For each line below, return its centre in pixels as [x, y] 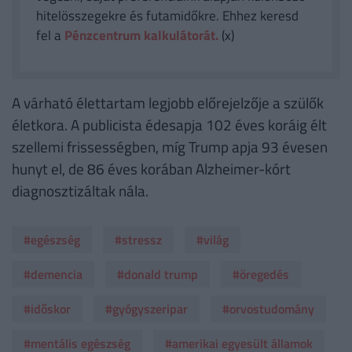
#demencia [53, 275]
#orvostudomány [268, 309]
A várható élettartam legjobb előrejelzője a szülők [168, 103]
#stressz [138, 240]
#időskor [47, 309]
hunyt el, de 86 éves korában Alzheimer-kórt [151, 169]
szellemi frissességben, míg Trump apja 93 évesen [170, 147]
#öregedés [261, 275]
